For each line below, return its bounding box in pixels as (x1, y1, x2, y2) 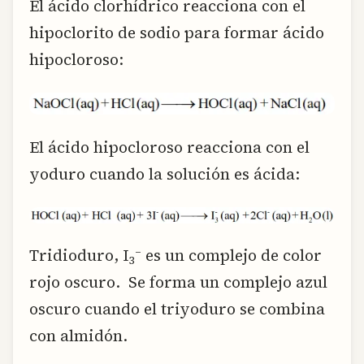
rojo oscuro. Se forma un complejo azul (29, 271, 327, 293)
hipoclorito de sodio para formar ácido (29, 22, 324, 44)
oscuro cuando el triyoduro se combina (29, 298, 325, 320)
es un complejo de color (141, 245, 322, 266)
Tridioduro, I (29, 245, 128, 266)
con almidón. (29, 325, 128, 347)
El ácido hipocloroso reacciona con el (29, 136, 310, 158)
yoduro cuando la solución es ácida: (29, 163, 300, 185)
